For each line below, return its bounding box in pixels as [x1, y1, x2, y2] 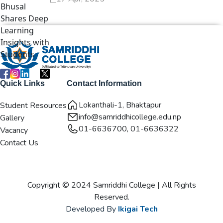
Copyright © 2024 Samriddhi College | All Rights [27, 180, 196, 191]
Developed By [65, 204, 118, 215]
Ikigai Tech [117, 204, 158, 215]
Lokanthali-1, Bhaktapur [79, 100, 161, 111]
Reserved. [94, 192, 129, 203]
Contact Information [67, 79, 142, 88]
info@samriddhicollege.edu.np [79, 111, 181, 122]
